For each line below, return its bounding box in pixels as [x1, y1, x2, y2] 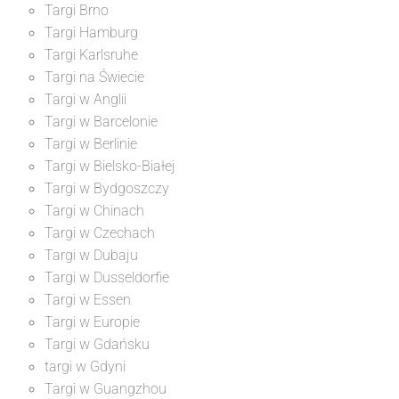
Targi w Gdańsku [45, 335, 150, 353]
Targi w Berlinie [45, 134, 137, 152]
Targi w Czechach [45, 224, 155, 241]
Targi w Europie [45, 313, 140, 330]
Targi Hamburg [45, 23, 138, 41]
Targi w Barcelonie [45, 112, 158, 130]
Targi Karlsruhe [45, 45, 138, 63]
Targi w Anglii [45, 90, 126, 108]
